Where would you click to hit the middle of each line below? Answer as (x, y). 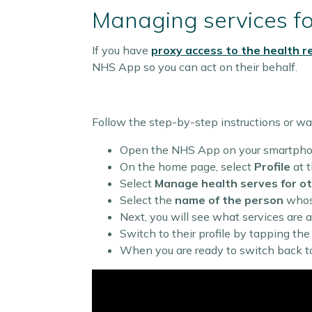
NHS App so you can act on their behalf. (195, 67)
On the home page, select (187, 166)
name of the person (229, 200)
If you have (122, 50)
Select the (147, 200)
